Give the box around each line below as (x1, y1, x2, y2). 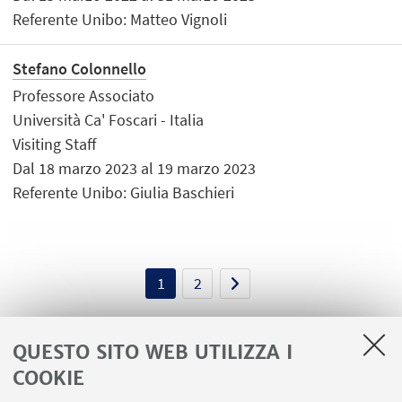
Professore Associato (13, 85, 155, 107)
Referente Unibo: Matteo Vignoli (13, 8, 228, 30)
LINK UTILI (168, 380, 231, 398)
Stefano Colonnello (13, 57, 147, 79)
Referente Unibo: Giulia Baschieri (13, 182, 235, 204)
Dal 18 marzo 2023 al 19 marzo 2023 (13, 158, 257, 179)
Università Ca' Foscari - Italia (13, 109, 205, 131)
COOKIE (13, 365, 84, 390)
